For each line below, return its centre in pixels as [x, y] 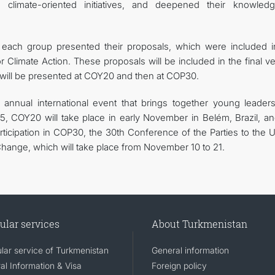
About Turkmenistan [199, 224]
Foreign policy [179, 266]
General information [190, 250]
